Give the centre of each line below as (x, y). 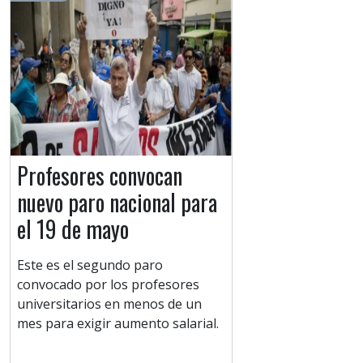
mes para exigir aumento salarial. (118, 324)
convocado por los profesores (108, 285)
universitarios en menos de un (109, 304)
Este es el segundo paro (90, 265)
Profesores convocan (100, 176)
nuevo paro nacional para (117, 203)
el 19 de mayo (73, 229)
